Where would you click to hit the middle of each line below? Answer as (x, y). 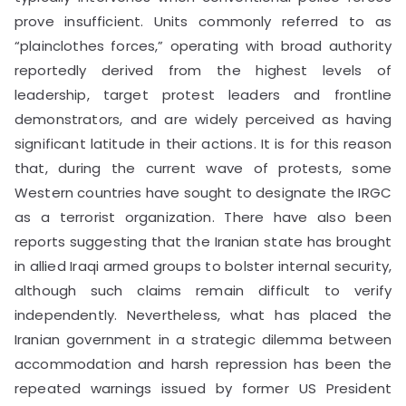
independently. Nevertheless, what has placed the (203, 314)
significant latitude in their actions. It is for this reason (203, 143)
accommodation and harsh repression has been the (203, 363)
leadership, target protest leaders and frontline (203, 94)
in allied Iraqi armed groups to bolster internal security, (203, 266)
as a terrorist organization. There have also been (203, 217)
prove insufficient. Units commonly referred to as (203, 21)
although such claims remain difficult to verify (203, 290)
